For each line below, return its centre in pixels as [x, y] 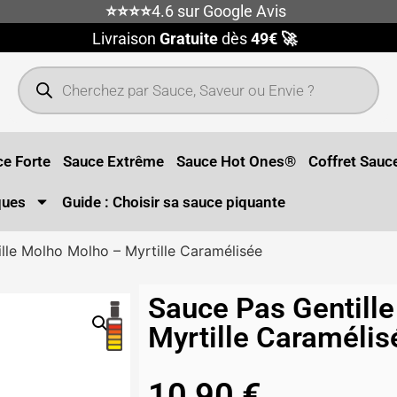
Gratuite [188, 39]
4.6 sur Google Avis [219, 11]
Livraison [125, 39]
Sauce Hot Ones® [237, 161]
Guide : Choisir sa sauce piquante [174, 202]
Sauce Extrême [114, 161]
